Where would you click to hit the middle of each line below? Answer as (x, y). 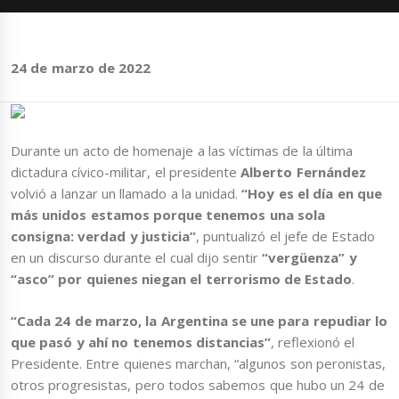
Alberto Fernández (303, 172)
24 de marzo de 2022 (81, 68)
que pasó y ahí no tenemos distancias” (141, 342)
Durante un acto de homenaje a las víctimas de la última (182, 151)
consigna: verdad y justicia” (103, 236)
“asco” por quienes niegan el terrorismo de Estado (182, 279)
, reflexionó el (313, 342)
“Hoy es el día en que (312, 194)
